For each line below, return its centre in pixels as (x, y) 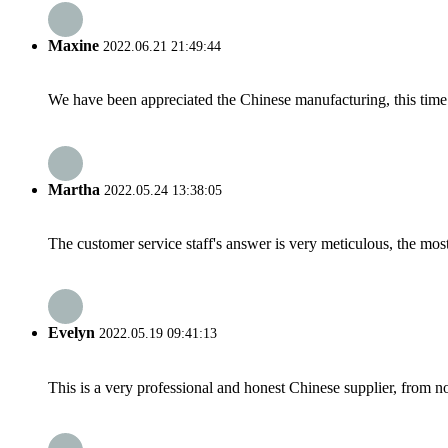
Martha (74, 189)
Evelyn (71, 333)
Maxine (73, 46)
